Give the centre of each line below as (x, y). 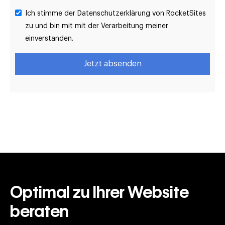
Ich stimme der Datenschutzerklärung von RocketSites (116, 13)
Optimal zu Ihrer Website (99, 192)
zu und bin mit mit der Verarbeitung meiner (97, 26)
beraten (39, 211)
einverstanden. (49, 38)
